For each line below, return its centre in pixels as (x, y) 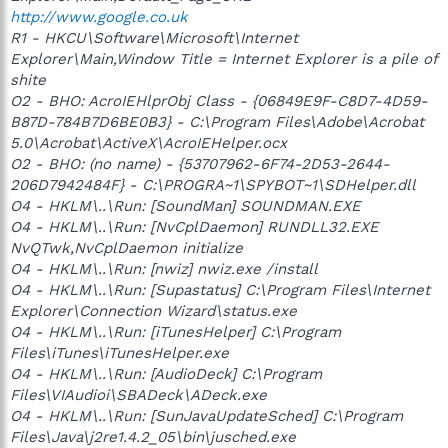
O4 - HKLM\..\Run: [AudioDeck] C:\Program (166, 374)
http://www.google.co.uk (99, 17)
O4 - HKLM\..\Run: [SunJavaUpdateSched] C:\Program (206, 416)
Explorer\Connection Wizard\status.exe (153, 311)
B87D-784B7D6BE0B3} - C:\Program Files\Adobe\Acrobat (217, 122)
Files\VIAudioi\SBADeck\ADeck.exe (138, 395)
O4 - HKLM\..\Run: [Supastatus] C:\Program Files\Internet (220, 290)
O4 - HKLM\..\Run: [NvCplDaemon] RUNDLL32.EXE (194, 227)
